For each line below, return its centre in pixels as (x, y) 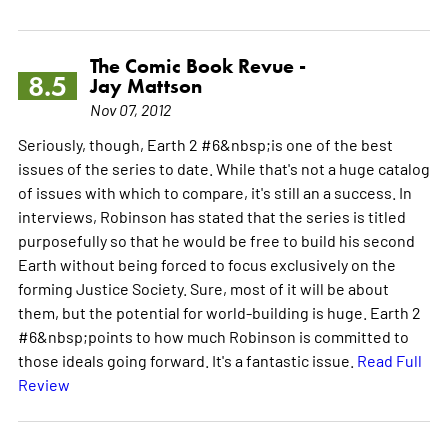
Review (43, 383)
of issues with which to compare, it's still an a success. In (214, 191)
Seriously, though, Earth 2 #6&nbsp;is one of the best (205, 143)
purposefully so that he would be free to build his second (216, 239)
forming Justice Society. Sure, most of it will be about (203, 287)
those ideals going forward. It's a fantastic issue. (187, 359)
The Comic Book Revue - (197, 65)
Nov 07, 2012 (130, 108)
